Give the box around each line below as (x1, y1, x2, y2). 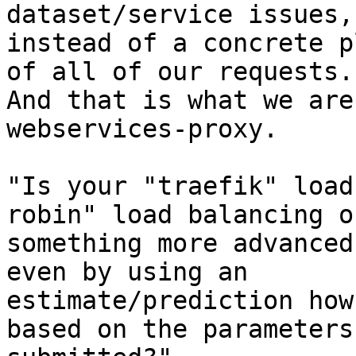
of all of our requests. (6, 57, 354, 87)
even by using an (6, 257, 248, 287)
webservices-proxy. (6, 114, 278, 144)
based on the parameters (6, 315, 354, 344)
